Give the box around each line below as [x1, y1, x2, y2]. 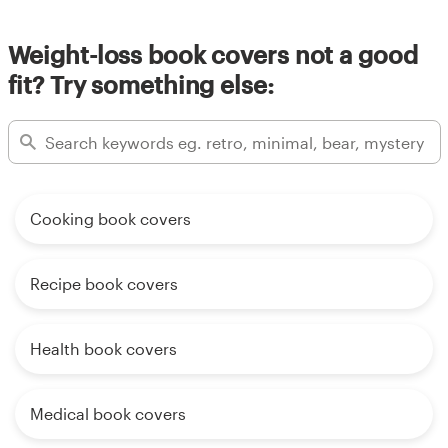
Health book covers [30, 339, 177, 359]
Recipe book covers [30, 274, 178, 294]
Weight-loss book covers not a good [7, 40, 418, 70]
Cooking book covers [30, 209, 191, 229]
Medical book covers [30, 404, 186, 424]
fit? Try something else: [7, 70, 274, 100]
